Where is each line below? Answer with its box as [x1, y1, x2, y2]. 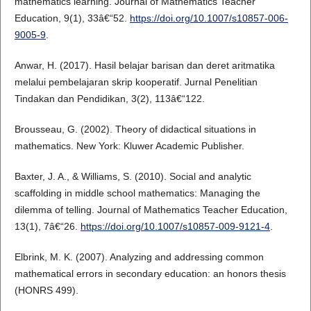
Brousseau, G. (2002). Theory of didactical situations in [14, 124, 256, 135]
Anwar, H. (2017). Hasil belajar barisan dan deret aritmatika [14, 60, 275, 72]
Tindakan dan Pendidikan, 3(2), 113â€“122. [14, 93, 205, 105]
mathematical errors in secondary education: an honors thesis [14, 268, 286, 280]
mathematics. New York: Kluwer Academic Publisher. [14, 140, 244, 152]
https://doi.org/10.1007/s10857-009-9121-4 [80, 221, 270, 233]
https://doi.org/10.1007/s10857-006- [129, 12, 288, 24]
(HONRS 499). [14, 285, 78, 296]
